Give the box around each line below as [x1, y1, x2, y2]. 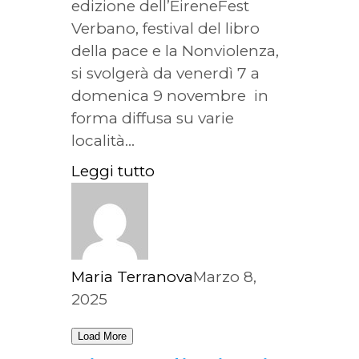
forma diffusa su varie [71, 108, 234, 127]
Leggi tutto [71, 161, 155, 180]
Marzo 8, [193, 267, 256, 286]
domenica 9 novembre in [71, 86, 268, 105]
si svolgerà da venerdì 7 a [71, 63, 260, 83]
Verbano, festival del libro [71, 18, 260, 38]
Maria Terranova [71, 267, 193, 286]
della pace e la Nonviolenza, [71, 41, 279, 60]
